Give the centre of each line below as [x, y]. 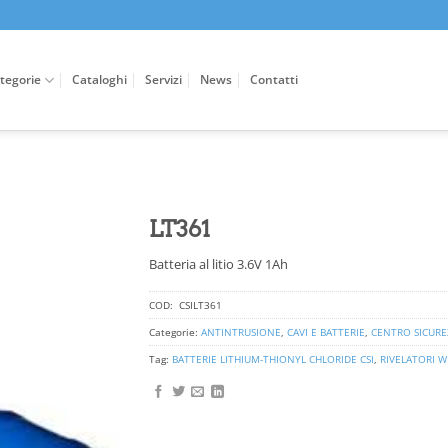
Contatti [273, 79]
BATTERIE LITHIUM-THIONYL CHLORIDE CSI [273, 358]
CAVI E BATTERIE [326, 331]
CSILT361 [199, 304]
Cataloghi [99, 79]
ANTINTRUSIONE [241, 331]
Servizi [163, 79]
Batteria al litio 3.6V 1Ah [218, 263]
